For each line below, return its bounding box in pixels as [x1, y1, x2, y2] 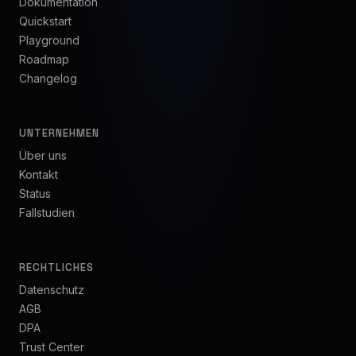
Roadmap [19, 52, 69, 66]
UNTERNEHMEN [19, 126, 100, 140]
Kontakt [19, 168, 58, 181]
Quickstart [19, 14, 72, 28]
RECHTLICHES [19, 261, 95, 274]
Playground [19, 33, 79, 47]
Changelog [19, 72, 77, 85]
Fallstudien [19, 206, 75, 219]
